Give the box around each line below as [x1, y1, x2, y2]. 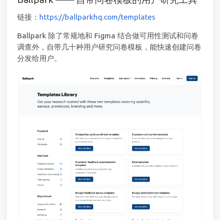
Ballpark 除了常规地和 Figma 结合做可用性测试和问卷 [17, 31, 198, 40]
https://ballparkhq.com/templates [39, 12, 155, 21]
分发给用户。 [17, 54, 61, 63]
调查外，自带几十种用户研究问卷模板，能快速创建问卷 [17, 43, 201, 52]
